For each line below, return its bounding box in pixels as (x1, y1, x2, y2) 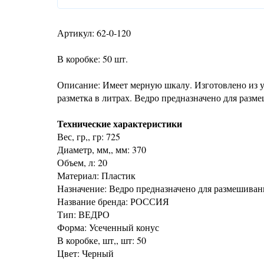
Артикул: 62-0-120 (57, 27, 131, 39)
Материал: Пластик (57, 169, 136, 181)
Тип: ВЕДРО (57, 208, 110, 220)
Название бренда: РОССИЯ (57, 195, 169, 207)
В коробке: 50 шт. (57, 52, 128, 65)
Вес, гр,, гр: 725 (57, 130, 120, 143)
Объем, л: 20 (57, 156, 107, 169)
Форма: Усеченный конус (57, 221, 159, 233)
